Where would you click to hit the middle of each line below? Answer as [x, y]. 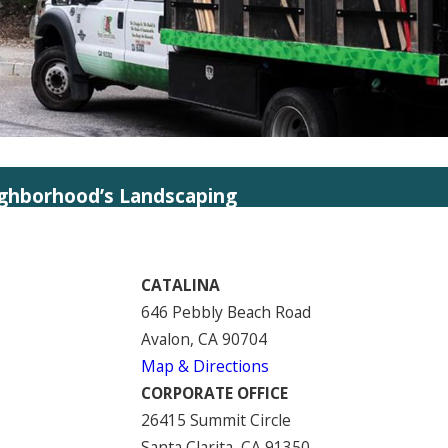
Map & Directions [204, 365]
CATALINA [180, 284]
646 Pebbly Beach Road [225, 311]
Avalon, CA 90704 [203, 338]
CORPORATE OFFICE [214, 392]
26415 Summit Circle [215, 419]
